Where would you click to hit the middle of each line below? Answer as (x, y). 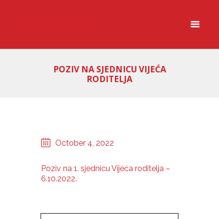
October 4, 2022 (85, 143)
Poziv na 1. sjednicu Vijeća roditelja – (106, 168)
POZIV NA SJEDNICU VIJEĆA (109, 69)
